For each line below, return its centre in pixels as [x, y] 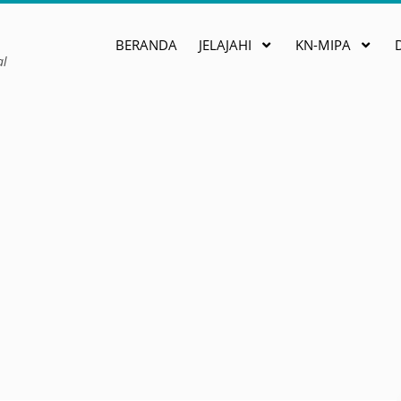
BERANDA [146, 45]
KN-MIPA [323, 45]
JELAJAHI [225, 45]
